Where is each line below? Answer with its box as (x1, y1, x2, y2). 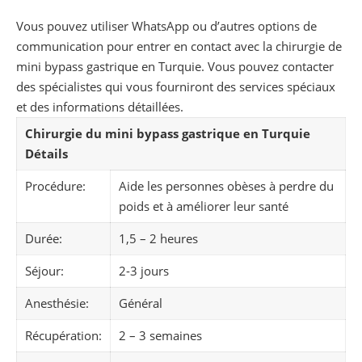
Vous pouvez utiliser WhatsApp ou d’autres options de (16, 18, 317, 35)
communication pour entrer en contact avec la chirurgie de (16, 38, 342, 55)
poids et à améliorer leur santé (119, 198, 288, 215)
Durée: (25, 230, 62, 247)
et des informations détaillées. (16, 99, 183, 116)
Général (119, 295, 162, 312)
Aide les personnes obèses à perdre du (119, 178, 334, 195)
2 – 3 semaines (119, 327, 202, 344)
